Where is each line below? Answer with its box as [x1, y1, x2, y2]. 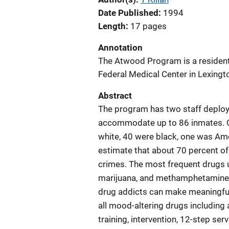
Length [98, 21, 126, 31]
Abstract [98, 90, 132, 101]
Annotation [98, 42, 143, 53]
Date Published [98, 8, 158, 18]
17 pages [130, 21, 167, 31]
